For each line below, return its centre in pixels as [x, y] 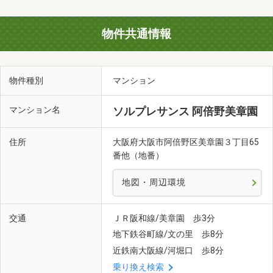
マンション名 [35, 110]
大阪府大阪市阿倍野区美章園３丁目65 [186, 142]
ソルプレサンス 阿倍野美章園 [185, 111]
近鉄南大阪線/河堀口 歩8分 [168, 251]
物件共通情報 [136, 34]
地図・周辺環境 [154, 182]
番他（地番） [139, 155]
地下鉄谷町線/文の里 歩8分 [168, 234]
